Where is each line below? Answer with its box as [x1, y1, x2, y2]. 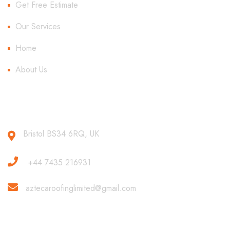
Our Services [15, 21, 61, 33]
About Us [15, 64, 47, 76]
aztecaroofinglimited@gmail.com [26, 182, 136, 195]
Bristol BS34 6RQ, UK [23, 128, 99, 140]
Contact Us [8, 100, 78, 122]
